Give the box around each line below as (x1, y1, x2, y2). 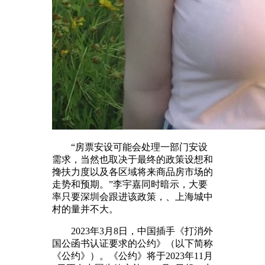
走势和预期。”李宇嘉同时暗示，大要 (52, 179, 208, 189)
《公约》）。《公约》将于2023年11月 (52, 250, 213, 261)
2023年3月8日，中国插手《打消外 (52, 225, 213, 236)
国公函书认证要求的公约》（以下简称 (52, 238, 213, 248)
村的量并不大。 (52, 203, 118, 214)
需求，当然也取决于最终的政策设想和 (52, 154, 213, 164)
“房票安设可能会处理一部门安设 (52, 141, 208, 152)
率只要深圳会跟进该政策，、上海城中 (52, 191, 213, 202)
